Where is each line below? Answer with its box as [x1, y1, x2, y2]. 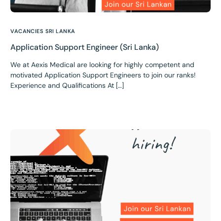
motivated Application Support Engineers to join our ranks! [10, 70, 196, 79]
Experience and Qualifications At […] [10, 80, 124, 90]
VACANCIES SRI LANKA [10, 27, 75, 35]
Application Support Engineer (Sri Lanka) [10, 41, 159, 52]
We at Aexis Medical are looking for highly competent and [10, 60, 195, 69]
